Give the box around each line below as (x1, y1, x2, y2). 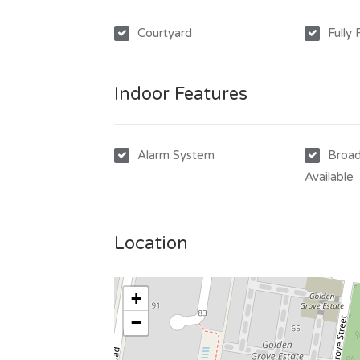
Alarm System (137, 147, 215, 162)
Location (114, 232, 188, 254)
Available (305, 169, 354, 184)
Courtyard (137, 25, 192, 40)
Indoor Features (114, 83, 247, 104)
